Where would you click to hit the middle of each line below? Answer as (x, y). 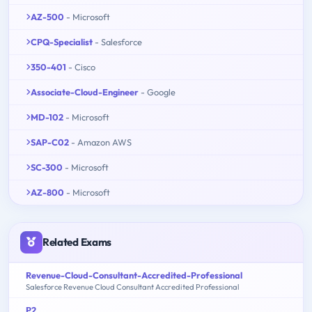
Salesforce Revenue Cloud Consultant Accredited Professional (132, 287)
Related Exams (77, 242)
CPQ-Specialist (62, 41)
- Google (158, 92)
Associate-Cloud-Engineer (85, 92)
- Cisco (82, 67)
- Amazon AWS (101, 142)
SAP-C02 (50, 142)
